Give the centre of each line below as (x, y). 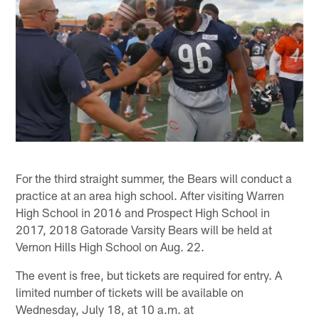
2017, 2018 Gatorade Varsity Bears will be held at (144, 229)
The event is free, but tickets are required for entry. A (149, 274)
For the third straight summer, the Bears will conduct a (154, 178)
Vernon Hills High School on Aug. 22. (110, 246)
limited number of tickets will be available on (130, 292)
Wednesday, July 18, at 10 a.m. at (105, 309)
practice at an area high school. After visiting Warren (150, 195)
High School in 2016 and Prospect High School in (143, 212)
